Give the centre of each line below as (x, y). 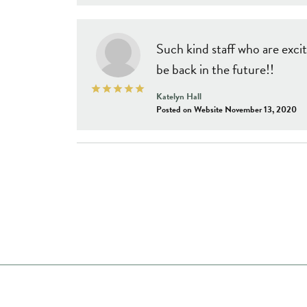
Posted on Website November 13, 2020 (226, 109)
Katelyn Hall (179, 96)
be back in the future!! (215, 69)
